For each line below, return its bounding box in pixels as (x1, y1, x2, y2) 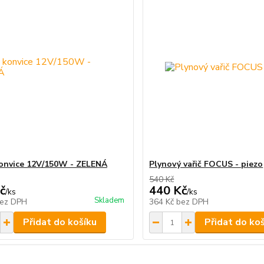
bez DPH (176, 196, 209, 207)
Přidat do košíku (22, 216, 97, 229)
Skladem (94, 195, 125, 206)
